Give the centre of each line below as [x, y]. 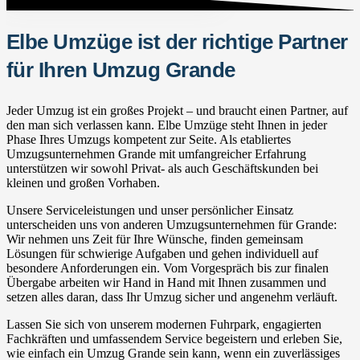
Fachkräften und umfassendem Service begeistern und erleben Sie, [174, 338]
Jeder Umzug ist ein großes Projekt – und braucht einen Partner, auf [177, 110]
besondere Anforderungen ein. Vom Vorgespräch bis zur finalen [168, 268]
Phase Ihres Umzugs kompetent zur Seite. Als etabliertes [149, 139]
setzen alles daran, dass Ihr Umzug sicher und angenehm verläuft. [172, 297]
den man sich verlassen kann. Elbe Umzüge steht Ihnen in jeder [167, 125]
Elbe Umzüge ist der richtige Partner [177, 41]
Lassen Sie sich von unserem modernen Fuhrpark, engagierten [164, 324]
